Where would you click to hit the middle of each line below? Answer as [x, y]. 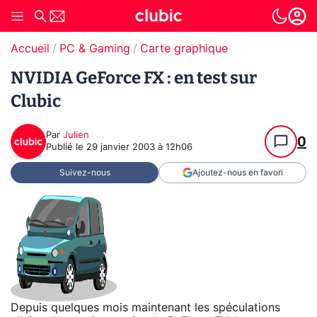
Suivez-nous [85, 173]
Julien [76, 136]
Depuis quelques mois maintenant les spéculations [145, 307]
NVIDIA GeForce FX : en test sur [134, 78]
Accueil [30, 49]
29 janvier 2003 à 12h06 [139, 148]
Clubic [36, 101]
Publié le [66, 148]
